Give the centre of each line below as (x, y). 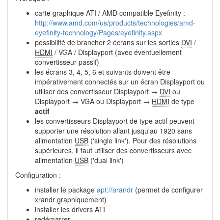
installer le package (66, 190)
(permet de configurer (168, 190)
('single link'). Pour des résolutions (142, 141)
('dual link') (106, 160)
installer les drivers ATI (70, 209)
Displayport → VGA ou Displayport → (93, 101)
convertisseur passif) (67, 62)
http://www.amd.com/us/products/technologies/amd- (115, 23)
